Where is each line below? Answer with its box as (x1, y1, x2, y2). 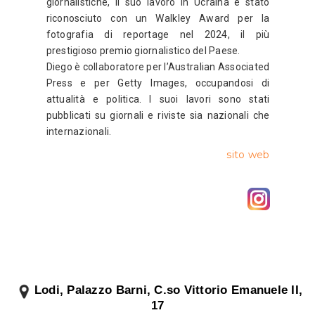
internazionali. (46, 126, 112, 138)
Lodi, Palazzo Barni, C (34, 283, 163, 297)
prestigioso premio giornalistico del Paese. (46, 45, 240, 57)
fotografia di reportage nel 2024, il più (46, 29, 270, 41)
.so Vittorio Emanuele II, (162, 283, 303, 297)
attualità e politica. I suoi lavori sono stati (46, 94, 270, 105)
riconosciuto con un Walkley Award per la (46, 13, 270, 25)
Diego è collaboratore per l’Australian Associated (46, 61, 270, 73)
